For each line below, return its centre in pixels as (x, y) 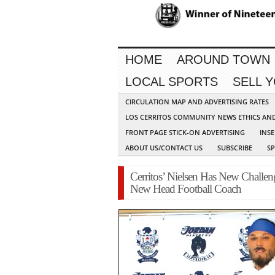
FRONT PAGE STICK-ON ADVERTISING (185, 133)
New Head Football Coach (186, 189)
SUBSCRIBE (235, 148)
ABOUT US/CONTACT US (164, 148)
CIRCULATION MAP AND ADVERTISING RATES (197, 102)
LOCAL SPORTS (172, 82)
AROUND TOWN (223, 60)
